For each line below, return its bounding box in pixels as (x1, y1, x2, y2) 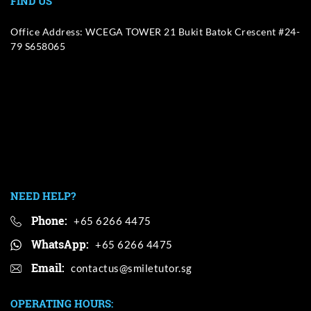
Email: (31, 260, 65, 275)
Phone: (31, 213, 67, 228)
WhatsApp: (31, 237, 89, 251)
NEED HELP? (10, 189, 76, 203)
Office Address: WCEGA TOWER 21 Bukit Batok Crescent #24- (10, 26, 300, 37)
